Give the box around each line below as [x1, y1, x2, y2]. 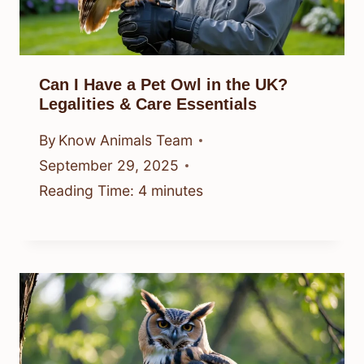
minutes [151, 182, 203, 200]
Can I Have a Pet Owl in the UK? [39, 75, 288, 93]
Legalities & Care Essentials [39, 94, 257, 113]
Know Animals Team [58, 132, 193, 149]
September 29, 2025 [39, 157, 179, 175]
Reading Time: [39, 182, 134, 200]
